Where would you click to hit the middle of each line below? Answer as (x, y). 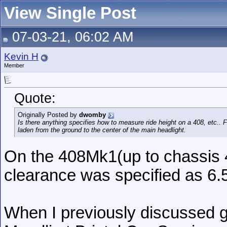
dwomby (92, 115)
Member (14, 65)
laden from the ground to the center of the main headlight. (102, 130)
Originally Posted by (48, 115)
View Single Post (70, 13)
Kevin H (21, 56)
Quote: (35, 99)
